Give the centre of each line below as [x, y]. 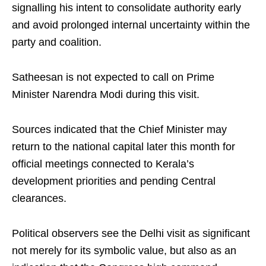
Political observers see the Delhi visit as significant [131, 233]
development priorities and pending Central [114, 181]
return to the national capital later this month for [123, 147]
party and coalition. [57, 42]
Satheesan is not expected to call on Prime [113, 77]
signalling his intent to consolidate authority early [126, 8]
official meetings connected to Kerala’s [103, 164]
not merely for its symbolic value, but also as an [124, 251]
